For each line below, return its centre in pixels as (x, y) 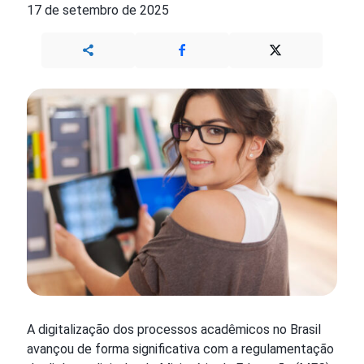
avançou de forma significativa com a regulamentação (180, 349)
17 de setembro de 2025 (98, 10)
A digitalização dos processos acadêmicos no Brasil (174, 329)
